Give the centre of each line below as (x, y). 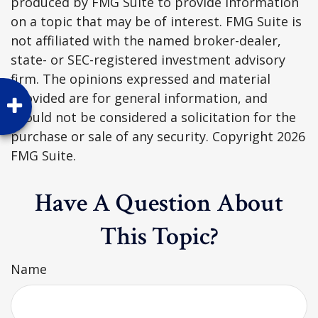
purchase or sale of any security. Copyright (144, 136)
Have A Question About (159, 203)
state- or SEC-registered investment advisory (148, 60)
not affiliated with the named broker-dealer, (146, 40)
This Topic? (159, 237)
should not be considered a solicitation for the (153, 117)
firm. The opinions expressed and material (141, 79)
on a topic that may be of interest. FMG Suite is (156, 21)
